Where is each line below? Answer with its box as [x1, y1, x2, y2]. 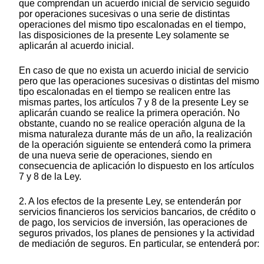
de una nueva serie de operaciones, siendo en [19, 150, 212, 160]
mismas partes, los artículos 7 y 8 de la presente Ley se [19, 97, 249, 107]
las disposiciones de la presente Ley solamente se [19, 29, 229, 40]
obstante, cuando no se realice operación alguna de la [19, 118, 245, 128]
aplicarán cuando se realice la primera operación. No [19, 107, 240, 118]
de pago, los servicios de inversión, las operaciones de [19, 217, 247, 227]
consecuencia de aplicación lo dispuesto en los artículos [19, 160, 254, 171]
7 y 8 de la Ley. [19, 171, 81, 181]
